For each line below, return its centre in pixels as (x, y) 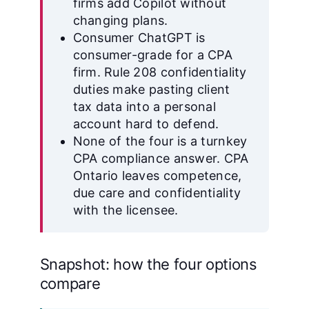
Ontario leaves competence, (157, 176)
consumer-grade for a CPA (152, 55)
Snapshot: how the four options (148, 264)
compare (70, 283)
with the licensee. (126, 210)
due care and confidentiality (157, 193)
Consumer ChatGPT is (139, 38)
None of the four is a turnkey (160, 141)
